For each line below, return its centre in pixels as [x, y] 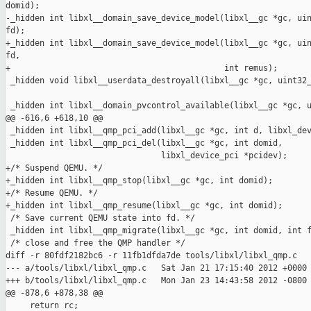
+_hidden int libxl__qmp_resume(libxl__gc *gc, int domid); [144, 206]
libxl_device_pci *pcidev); [146, 156]
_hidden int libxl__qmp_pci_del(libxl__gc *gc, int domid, [144, 143]
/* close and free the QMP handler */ [95, 243]
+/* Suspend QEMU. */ [54, 168]
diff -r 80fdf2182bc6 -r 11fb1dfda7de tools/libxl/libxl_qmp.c [151, 256]
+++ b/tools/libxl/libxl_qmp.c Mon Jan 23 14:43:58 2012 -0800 [156, 281]
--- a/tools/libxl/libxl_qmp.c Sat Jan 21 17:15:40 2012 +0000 [156, 268]
